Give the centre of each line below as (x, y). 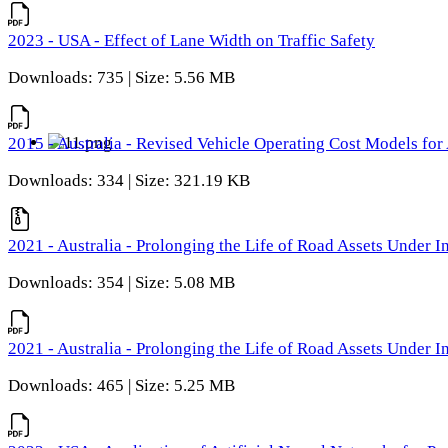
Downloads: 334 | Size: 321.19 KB (129, 180)
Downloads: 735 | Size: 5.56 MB (121, 77)
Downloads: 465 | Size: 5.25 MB (121, 385)
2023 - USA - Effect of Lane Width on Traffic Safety (191, 41)
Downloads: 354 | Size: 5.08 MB (121, 283)
